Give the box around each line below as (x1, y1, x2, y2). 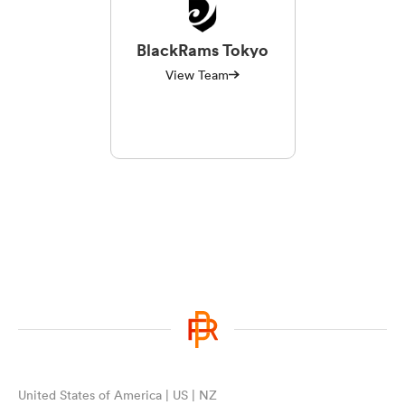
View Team (165, 66, 229, 83)
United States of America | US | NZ (18, 386, 217, 403)
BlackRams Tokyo (137, 38, 268, 61)
